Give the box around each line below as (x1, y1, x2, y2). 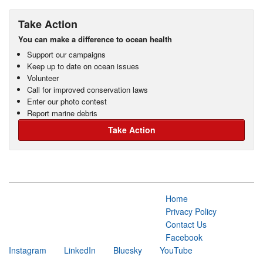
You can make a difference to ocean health (18, 33, 172, 45)
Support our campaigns (27, 48, 106, 60)
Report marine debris (27, 107, 97, 119)
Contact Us (166, 218, 207, 230)
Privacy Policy (166, 205, 217, 217)
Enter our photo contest (27, 95, 107, 107)
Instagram (9, 244, 46, 256)
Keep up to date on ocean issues (27, 60, 139, 72)
